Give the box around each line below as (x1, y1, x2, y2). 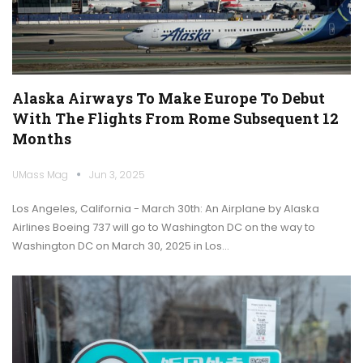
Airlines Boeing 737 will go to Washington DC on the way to (12, 219, 315, 235)
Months (12, 128, 71, 148)
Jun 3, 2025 (89, 167, 145, 181)
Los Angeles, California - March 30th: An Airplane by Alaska (12, 200, 319, 216)
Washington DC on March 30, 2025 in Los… (12, 237, 229, 254)
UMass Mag (12, 167, 70, 181)
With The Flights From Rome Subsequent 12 (12, 108, 339, 128)
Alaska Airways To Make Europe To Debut (12, 88, 325, 108)
